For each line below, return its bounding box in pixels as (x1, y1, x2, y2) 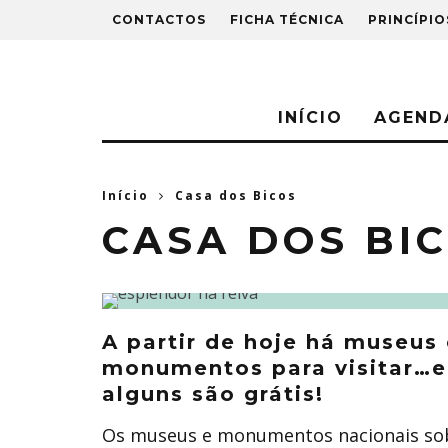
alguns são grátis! (102, 382, 324, 406)
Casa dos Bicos (175, 187, 297, 204)
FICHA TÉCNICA (230, 12, 344, 27)
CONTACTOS (112, 12, 206, 27)
